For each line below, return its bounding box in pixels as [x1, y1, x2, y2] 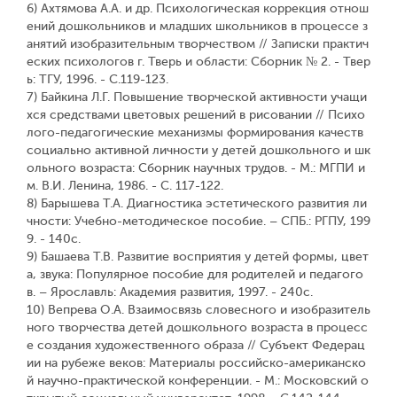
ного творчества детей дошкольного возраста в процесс [27, 321, 368, 334]
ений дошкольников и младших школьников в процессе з [27, 19, 368, 33]
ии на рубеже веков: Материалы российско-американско [27, 356, 366, 370]
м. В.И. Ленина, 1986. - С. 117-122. [27, 179, 223, 192]
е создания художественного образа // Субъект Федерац [27, 339, 365, 352]
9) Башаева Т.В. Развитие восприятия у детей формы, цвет [27, 250, 369, 263]
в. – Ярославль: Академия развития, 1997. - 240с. [27, 285, 313, 299]
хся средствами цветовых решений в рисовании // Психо [27, 108, 365, 121]
